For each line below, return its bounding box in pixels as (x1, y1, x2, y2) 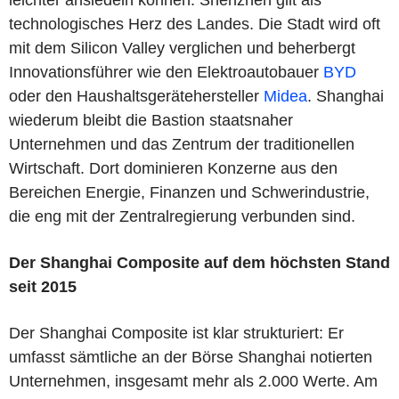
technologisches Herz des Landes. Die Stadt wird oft (9, 14, 380, 33)
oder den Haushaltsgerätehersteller (9, 86, 264, 105)
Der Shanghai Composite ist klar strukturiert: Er (9, 323, 344, 342)
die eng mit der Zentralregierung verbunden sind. (9, 207, 355, 225)
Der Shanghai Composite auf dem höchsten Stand (9, 253, 390, 272)
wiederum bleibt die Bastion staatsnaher (9, 110, 293, 129)
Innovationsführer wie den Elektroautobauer (9, 62, 323, 81)
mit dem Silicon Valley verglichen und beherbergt (9, 38, 355, 57)
